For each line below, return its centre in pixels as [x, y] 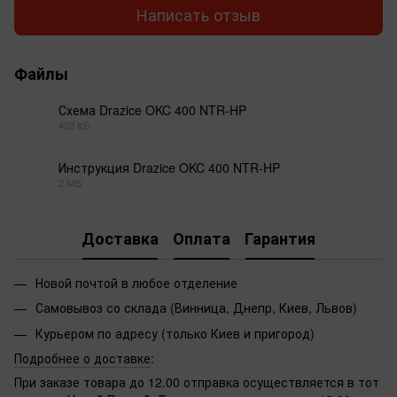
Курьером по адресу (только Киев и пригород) [175, 333]
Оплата [202, 238]
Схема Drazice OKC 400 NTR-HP [152, 110]
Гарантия [280, 238]
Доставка [120, 238]
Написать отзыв [198, 14]
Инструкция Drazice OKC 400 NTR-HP [169, 168]
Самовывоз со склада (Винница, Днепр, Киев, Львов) [196, 308]
